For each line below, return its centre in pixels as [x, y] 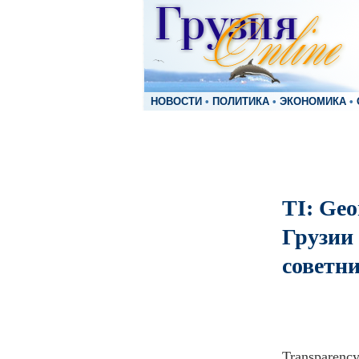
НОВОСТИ [176, 102]
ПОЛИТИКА [241, 102]
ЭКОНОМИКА [313, 102]
